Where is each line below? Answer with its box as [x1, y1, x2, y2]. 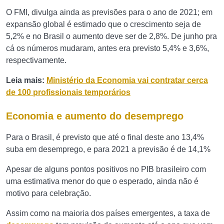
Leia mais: [6, 76, 46, 84]
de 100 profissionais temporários [6, 88, 130, 96]
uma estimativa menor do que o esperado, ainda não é [6, 177, 198, 185]
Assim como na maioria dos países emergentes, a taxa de [6, 209, 210, 217]
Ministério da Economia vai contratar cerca [46, 76, 208, 84]
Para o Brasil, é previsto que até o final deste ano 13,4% [6, 133, 204, 141]
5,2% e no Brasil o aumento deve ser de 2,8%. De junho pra [6, 32, 217, 40]
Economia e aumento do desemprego [6, 110, 183, 121]
